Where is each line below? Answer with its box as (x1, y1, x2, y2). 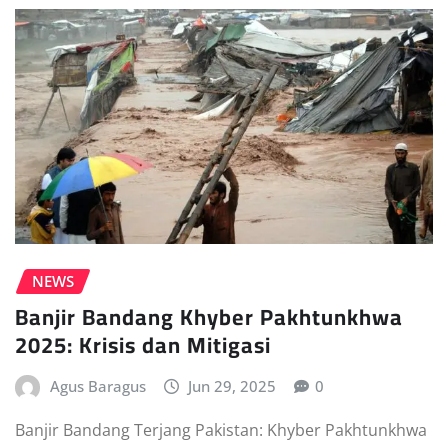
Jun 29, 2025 (188, 376, 277, 397)
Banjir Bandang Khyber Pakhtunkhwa (15, 296, 403, 339)
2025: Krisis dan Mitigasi (15, 324, 271, 367)
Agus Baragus (49, 376, 146, 397)
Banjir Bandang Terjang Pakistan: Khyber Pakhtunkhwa (15, 418, 427, 441)
